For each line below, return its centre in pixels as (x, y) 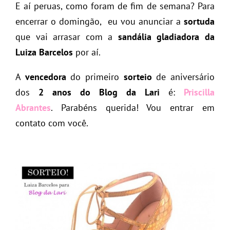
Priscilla (199, 92)
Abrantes (33, 107)
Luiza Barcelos (44, 52)
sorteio (138, 76)
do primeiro (95, 76)
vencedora (45, 76)
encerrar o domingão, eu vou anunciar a (100, 21)
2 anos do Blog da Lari (99, 92)
